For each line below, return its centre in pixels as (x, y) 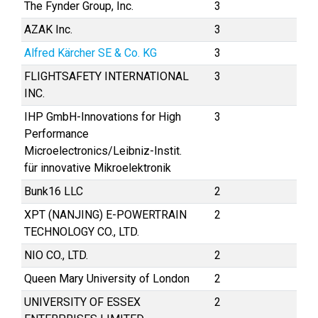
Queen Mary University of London (107, 279)
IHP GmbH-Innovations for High (103, 117)
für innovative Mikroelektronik (98, 168)
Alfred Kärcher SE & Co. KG (91, 53)
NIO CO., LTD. (56, 255)
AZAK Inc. (48, 29)
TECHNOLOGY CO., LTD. (82, 232)
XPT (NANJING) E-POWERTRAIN (105, 215)
